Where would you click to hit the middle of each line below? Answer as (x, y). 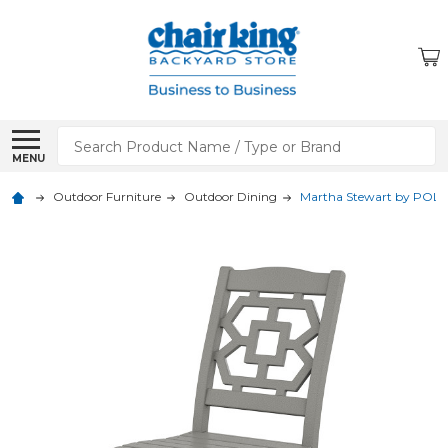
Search (85, 137)
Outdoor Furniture (107, 196)
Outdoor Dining (230, 196)
